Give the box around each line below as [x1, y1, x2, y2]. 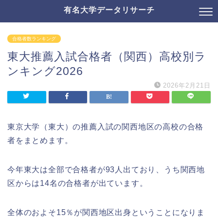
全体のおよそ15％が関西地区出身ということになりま [7, 208, 205, 217]
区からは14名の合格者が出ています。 [7, 179, 148, 187]
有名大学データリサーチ [63, 5, 155, 15]
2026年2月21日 [163, 82, 211, 89]
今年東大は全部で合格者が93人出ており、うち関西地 [7, 165, 205, 174]
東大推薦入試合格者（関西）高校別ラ [7, 50, 206, 63]
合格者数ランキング [12, 36, 56, 41]
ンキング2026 [7, 65, 83, 77]
